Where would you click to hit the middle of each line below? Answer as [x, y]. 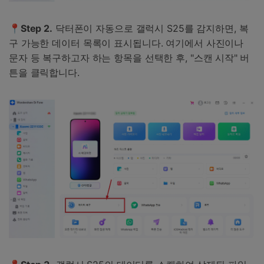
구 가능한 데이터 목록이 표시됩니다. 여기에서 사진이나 [126, 43]
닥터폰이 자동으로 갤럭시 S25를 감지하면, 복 [150, 28]
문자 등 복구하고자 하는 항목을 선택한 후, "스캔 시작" [123, 57]
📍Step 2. [31, 28]
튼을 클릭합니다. [44, 72]
